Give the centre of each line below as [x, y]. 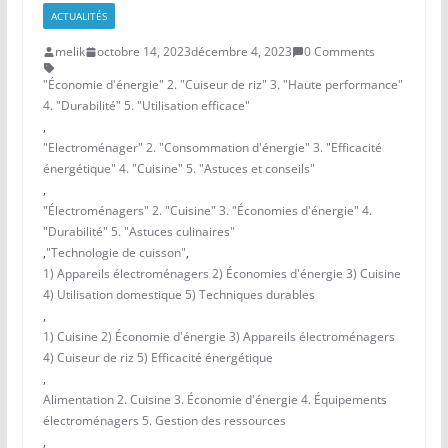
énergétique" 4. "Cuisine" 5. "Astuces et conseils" [178, 169]
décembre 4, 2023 [241, 52]
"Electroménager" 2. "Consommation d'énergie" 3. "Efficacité [212, 148]
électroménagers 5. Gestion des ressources [164, 421]
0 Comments [339, 52]
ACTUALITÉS [78, 16]
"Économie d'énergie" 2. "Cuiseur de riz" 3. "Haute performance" [222, 85]
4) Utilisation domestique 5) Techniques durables [178, 295]
